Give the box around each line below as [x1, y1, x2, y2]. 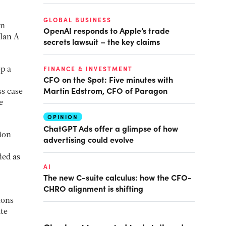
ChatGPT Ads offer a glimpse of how [43, 123, 178, 134]
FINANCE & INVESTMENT [43, 65, 133, 73]
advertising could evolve [43, 134, 134, 145]
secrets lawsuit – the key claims [43, 36, 160, 47]
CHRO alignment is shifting [43, 183, 143, 194]
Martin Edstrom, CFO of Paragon [43, 85, 167, 96]
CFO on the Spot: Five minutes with [43, 74, 173, 85]
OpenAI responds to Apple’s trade [43, 25, 169, 36]
